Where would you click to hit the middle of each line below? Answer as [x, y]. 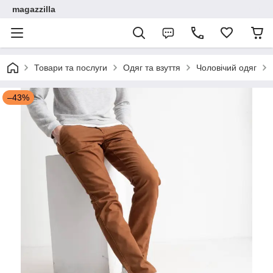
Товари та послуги [71, 68]
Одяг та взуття [152, 68]
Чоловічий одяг [226, 68]
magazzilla [34, 9]
